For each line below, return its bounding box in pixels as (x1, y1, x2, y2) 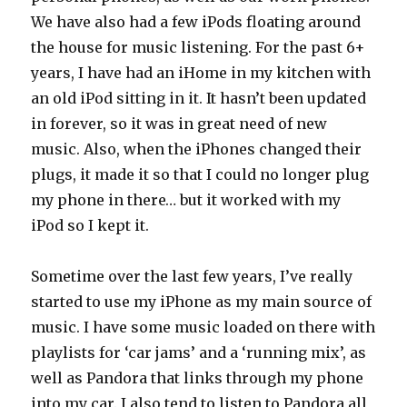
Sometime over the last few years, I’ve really (31, 267, 353, 286)
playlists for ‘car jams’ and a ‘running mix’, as (31, 343, 367, 362)
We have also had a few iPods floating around (31, 13, 362, 32)
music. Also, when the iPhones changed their (31, 140, 362, 159)
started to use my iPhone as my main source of (31, 293, 372, 312)
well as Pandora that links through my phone (31, 369, 364, 388)
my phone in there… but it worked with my (31, 191, 342, 210)
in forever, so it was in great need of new (31, 114, 328, 134)
